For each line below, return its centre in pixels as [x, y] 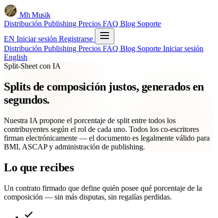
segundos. [27, 100]
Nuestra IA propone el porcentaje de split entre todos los [90, 120]
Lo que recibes [39, 167]
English [16, 57]
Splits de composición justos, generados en [104, 86]
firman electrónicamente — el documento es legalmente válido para [107, 138]
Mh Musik [35, 15]
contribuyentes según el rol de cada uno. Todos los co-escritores [101, 129]
